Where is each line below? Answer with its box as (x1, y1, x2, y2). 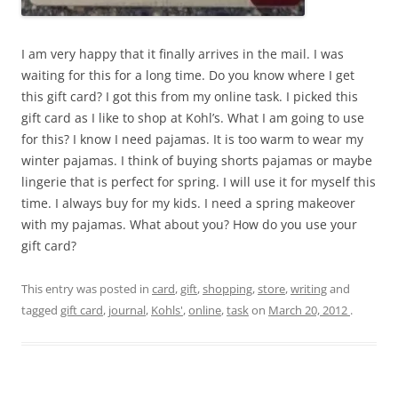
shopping (203, 280, 252, 297)
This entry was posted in (21, 280, 152, 297)
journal (108, 301, 146, 318)
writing (291, 280, 327, 297)
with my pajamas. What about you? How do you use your (21, 215, 357, 233)
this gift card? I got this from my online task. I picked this (21, 87, 358, 105)
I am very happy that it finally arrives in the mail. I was (21, 44, 344, 62)
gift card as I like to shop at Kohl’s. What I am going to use (21, 108, 364, 126)
